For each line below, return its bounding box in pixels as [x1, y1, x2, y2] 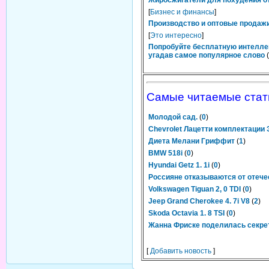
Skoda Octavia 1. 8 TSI [148, 209, 225, 217]
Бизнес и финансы [150, 8, 214, 16]
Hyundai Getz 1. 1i [148, 161, 210, 169]
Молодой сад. [148, 113, 198, 121]
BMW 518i [148, 149, 183, 157]
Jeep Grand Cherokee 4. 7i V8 [148, 197, 250, 205]
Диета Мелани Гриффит [148, 137, 235, 145]
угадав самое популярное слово [148, 51, 265, 59]
